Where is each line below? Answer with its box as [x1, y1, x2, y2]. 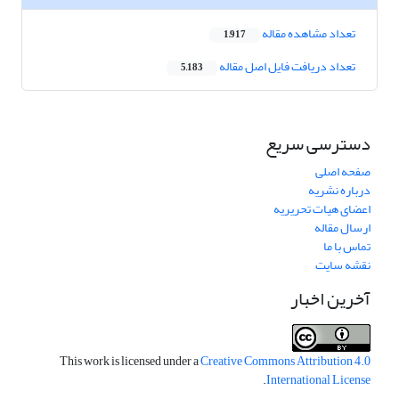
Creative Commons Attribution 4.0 [200, 349, 370, 374]
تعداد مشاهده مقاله [260, 21, 355, 46]
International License [266, 368, 370, 393]
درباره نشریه [308, 178, 370, 203]
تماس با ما [323, 234, 370, 259]
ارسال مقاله [314, 216, 370, 240]
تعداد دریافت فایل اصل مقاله [217, 54, 355, 79]
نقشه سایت [315, 253, 370, 278]
